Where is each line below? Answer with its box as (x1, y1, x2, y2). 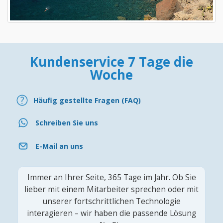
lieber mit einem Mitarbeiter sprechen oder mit (24, 184, 199, 195)
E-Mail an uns (35, 141, 83, 151)
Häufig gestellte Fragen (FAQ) (33, 95, 141, 105)
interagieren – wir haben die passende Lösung (27, 208, 196, 219)
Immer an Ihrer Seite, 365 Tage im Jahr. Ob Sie (27, 172, 196, 183)
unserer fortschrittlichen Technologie (42, 196, 181, 207)
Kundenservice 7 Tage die (30, 53, 193, 71)
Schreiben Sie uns (35, 117, 98, 127)
